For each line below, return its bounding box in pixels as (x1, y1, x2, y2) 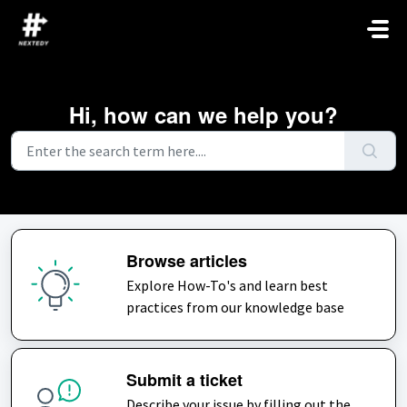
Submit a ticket (125, 368, 243, 392)
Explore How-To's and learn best (125, 276, 329, 294)
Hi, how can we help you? (69, 99, 338, 130)
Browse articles (125, 249, 247, 273)
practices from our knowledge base (125, 298, 344, 316)
